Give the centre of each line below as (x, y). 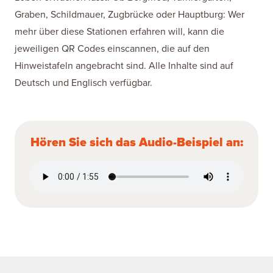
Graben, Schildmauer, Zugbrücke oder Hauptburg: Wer (129, 15)
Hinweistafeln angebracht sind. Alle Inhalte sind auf (124, 66)
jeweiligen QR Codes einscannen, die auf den (112, 49)
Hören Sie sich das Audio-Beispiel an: (136, 143)
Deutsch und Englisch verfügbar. (83, 83)
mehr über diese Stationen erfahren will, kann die (119, 32)
